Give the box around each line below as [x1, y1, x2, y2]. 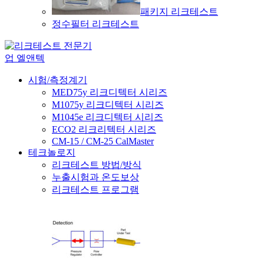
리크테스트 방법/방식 [52, 159, 141, 170]
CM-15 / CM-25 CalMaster [52, 136, 154, 146]
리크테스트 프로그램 [52, 184, 139, 194]
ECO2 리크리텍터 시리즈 [52, 124, 156, 134]
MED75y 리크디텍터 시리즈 [52, 87, 167, 97]
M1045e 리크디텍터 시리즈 [52, 111, 163, 122]
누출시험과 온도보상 [52, 171, 139, 182]
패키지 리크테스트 [140, 6, 218, 16]
